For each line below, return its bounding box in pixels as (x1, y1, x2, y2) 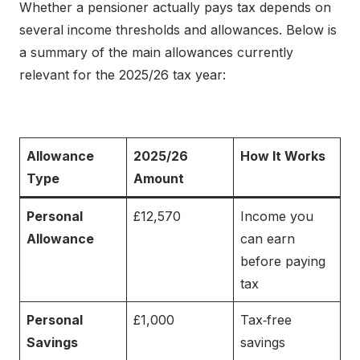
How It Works (240, 148, 325, 165)
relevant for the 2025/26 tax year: (19, 67, 226, 84)
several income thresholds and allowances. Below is (19, 22, 337, 39)
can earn (240, 231, 295, 247)
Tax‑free (240, 312, 292, 329)
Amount (133, 170, 184, 187)
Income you (240, 208, 313, 225)
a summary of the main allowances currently (19, 44, 293, 61)
